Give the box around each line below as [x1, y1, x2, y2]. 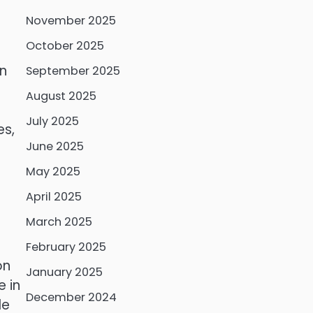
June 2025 [25, 138, 84, 154]
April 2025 [25, 189, 82, 205]
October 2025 [25, 38, 104, 54]
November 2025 [25, 13, 116, 29]
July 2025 [25, 113, 79, 129]
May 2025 [25, 163, 80, 180]
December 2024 [25, 289, 117, 305]
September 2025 [25, 63, 120, 79]
